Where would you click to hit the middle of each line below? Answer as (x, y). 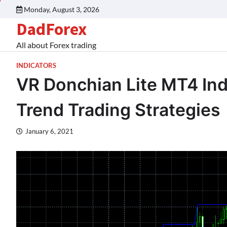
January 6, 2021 (49, 131)
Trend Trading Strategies (118, 110)
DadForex (51, 29)
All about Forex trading (56, 45)
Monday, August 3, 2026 (62, 9)
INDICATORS (36, 66)
